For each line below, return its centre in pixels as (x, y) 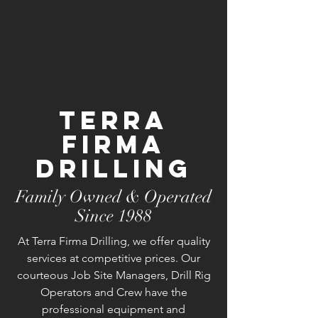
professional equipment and (114, 309)
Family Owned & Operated (114, 197)
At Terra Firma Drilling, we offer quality (114, 241)
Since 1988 (114, 216)
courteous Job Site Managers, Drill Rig (114, 275)
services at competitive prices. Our (114, 258)
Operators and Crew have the (114, 292)
